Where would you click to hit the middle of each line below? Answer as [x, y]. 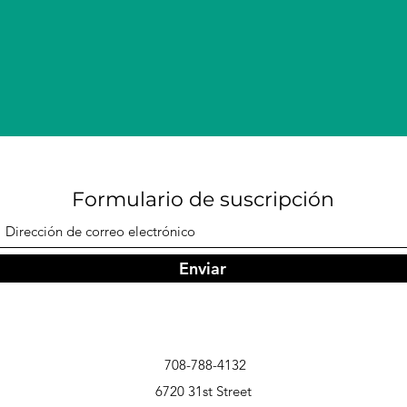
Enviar [203, 268]
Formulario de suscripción [203, 199]
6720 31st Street [203, 391]
